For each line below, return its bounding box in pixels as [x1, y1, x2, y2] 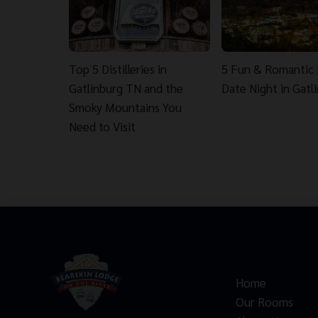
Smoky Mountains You [69, 99, 182, 115]
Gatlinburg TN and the [69, 79, 183, 96]
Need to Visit [69, 118, 136, 134]
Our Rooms [235, 293, 293, 309]
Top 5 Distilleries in [69, 60, 167, 77]
